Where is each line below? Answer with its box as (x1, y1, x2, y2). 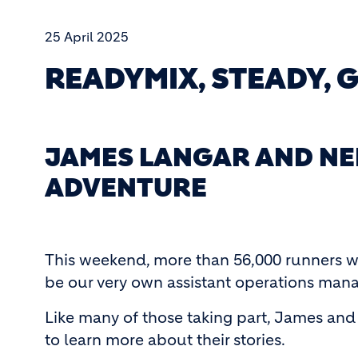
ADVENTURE (45, 172, 207, 204)
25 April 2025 (45, 29, 129, 45)
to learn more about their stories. (45, 331, 285, 349)
